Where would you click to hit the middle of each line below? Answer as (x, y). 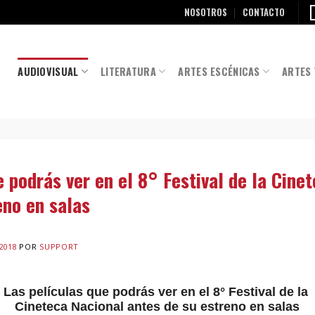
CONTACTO (264, 12)
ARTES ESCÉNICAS (219, 71)
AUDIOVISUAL (48, 71)
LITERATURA (128, 71)
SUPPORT (59, 246)
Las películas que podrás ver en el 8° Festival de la (157, 291)
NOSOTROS (205, 12)
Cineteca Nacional (71, 306)
